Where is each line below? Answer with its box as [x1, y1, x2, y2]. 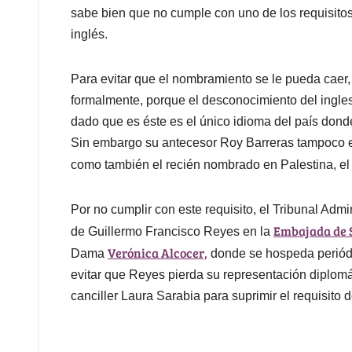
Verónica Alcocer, [108, 244, 207, 262]
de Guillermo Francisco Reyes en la [71, 225, 273, 239]
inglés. [71, 27, 108, 42]
